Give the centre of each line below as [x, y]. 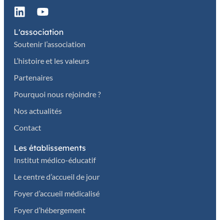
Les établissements [50, 148]
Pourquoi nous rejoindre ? [57, 94]
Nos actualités [38, 110]
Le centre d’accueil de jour [57, 176]
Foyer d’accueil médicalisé [57, 193]
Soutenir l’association [50, 44]
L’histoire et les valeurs [52, 60]
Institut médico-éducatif [55, 160]
